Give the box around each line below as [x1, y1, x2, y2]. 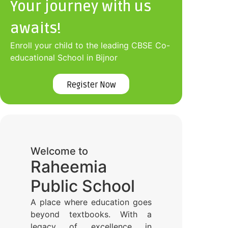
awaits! [10, 19, 61, 38]
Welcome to [31, 145, 88, 158]
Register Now [66, 80, 116, 91]
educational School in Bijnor [10, 52, 118, 63]
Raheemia [31, 157, 107, 177]
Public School [31, 176, 135, 196]
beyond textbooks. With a [31, 209, 152, 220]
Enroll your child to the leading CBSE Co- [10, 40, 170, 51]
